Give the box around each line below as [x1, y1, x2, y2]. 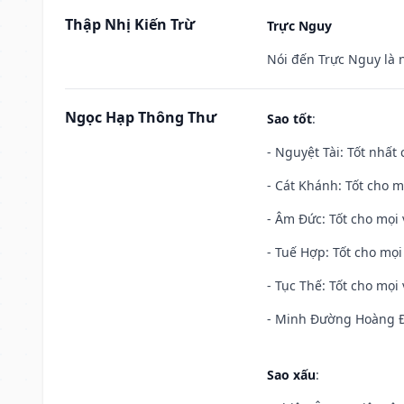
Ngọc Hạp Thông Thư [65, 106, 216, 127]
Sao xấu [267, 365, 316, 383]
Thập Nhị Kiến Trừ [65, 14, 195, 34]
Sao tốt [267, 109, 312, 127]
